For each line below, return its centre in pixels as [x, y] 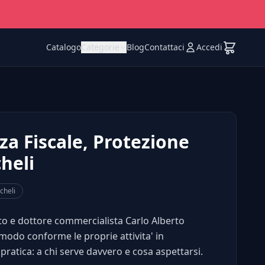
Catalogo [63, 47]
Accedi [209, 47]
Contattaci [164, 47]
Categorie [100, 47]
